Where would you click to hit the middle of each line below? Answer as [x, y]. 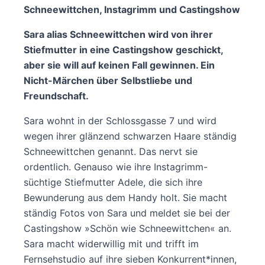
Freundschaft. [56, 96]
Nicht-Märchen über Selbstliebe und [108, 80]
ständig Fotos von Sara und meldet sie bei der [127, 213]
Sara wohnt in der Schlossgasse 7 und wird [120, 120]
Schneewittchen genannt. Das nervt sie [111, 151]
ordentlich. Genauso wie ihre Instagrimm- [116, 167]
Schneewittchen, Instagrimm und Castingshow [132, 9]
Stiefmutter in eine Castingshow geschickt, [123, 49]
